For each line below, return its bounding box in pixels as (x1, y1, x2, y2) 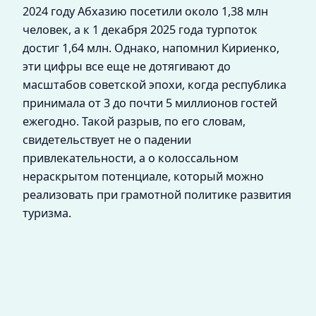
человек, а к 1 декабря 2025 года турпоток (23, 22, 257, 38)
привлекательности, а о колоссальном (23, 150, 238, 166)
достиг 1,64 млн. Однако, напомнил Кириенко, (23, 40, 279, 56)
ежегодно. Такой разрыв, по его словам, (23, 114, 245, 130)
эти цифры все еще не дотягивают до (23, 59, 231, 75)
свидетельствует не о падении (23, 132, 191, 148)
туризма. (23, 205, 71, 221)
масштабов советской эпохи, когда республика (23, 77, 286, 93)
